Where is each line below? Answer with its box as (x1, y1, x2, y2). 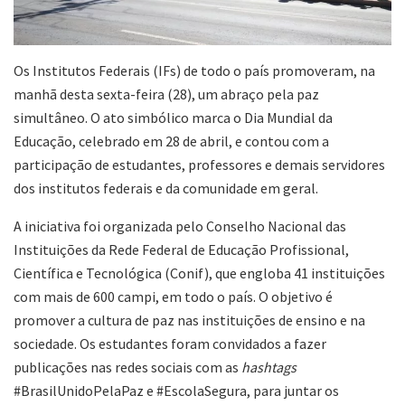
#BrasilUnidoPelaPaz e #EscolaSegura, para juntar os (14, 381, 339, 400)
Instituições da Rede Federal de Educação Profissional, (14, 240, 349, 259)
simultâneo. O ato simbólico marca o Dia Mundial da (14, 108, 333, 127)
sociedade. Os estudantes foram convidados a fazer (14, 334, 326, 353)
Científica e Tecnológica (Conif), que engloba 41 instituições (14, 263, 385, 282)
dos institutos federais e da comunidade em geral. (14, 178, 324, 197)
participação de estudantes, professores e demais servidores (14, 155, 385, 174)
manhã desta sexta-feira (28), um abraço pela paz (14, 84, 319, 103)
